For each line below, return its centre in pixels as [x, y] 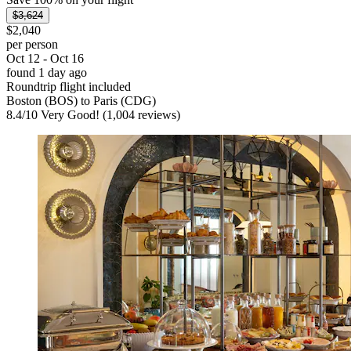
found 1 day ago [47, 73]
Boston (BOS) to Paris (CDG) [81, 101]
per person [32, 45]
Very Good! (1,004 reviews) [109, 115]
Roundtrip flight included [69, 87]
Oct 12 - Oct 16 [45, 59]
